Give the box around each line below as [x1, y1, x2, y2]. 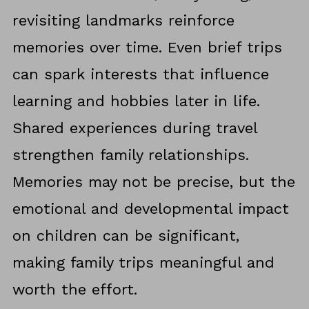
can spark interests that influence [12, 65, 269, 83]
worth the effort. [12, 280, 137, 298]
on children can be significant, [12, 226, 239, 244]
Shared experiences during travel [12, 119, 257, 137]
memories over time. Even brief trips [12, 38, 282, 56]
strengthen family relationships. [12, 146, 249, 163]
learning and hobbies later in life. [12, 92, 260, 110]
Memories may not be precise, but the [12, 172, 295, 190]
